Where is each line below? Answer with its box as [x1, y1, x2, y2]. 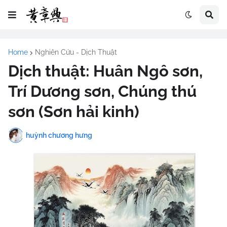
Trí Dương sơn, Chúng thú [8, 82, 197, 100]
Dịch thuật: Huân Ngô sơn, [8, 62, 203, 80]
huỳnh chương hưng [26, 131, 92, 139]
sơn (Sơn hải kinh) [8, 102, 139, 121]
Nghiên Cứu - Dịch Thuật [35, 48, 117, 56]
